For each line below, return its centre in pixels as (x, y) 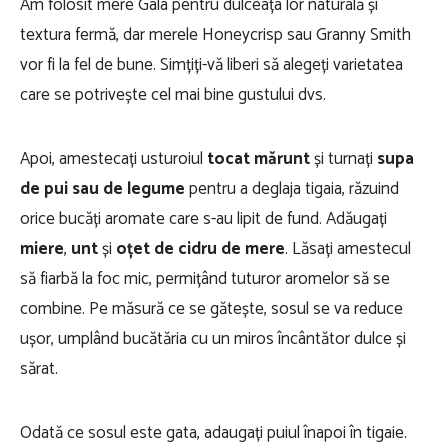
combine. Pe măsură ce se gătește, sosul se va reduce (211, 309)
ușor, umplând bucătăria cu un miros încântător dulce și (213, 339)
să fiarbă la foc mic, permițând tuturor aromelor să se (205, 279)
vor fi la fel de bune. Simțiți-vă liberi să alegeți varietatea (211, 65)
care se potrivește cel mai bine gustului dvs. (173, 95)
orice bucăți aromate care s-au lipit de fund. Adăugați (203, 219)
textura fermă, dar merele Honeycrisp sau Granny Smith (215, 35)
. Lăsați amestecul (348, 249)
